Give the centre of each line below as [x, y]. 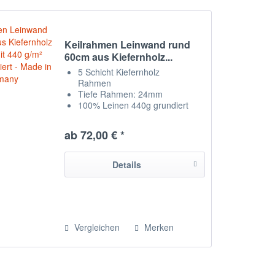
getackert [96, 138]
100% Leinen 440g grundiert [134, 105]
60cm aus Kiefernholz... [119, 57]
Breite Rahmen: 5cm [118, 116]
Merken [159, 227]
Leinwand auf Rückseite [125, 127]
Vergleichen [96, 227]
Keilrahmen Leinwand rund [128, 45]
